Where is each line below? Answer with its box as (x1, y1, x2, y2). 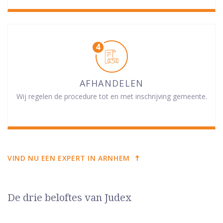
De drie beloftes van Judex (7, 192, 131, 204)
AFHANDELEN (79, 77, 144, 90)
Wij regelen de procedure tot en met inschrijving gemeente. (16, 92, 207, 102)
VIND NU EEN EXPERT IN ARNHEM (7, 153, 130, 163)
